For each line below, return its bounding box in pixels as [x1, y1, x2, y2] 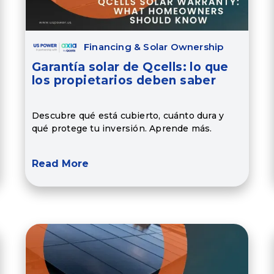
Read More [31, 158, 89, 170]
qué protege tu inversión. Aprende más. [31, 122, 212, 134]
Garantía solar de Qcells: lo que [31, 60, 229, 75]
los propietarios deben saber [31, 73, 217, 88]
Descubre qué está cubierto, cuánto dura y [31, 109, 224, 121]
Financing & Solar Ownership [83, 41, 224, 53]
